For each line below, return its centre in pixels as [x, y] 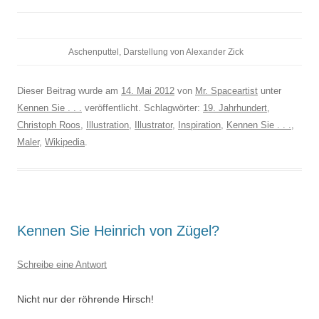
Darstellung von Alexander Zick [183, 52]
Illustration [108, 125]
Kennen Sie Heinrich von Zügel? [118, 231]
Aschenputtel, [96, 52]
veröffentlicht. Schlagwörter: [142, 108]
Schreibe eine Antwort [62, 265]
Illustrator [153, 125]
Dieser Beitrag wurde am [69, 91]
